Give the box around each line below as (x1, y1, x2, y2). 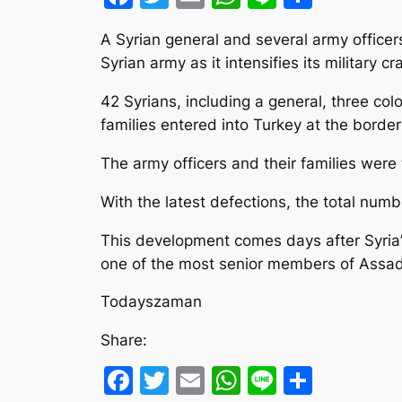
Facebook (133, 363, 267, 398)
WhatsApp (240, 363, 382, 398)
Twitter (169, 363, 266, 398)
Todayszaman (100, 293, 202, 311)
